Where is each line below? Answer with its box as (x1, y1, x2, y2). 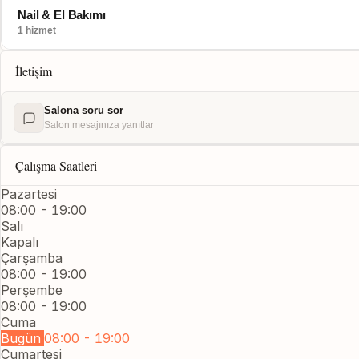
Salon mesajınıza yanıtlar (44, 119, 154, 131)
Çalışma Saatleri (15, 157, 97, 174)
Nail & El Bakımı (18, 8, 106, 22)
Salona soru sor (44, 104, 123, 116)
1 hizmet (18, 25, 56, 36)
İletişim (15, 63, 52, 79)
